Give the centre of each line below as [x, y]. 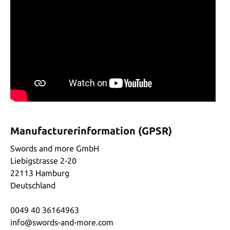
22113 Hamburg [40, 173]
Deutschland [33, 185]
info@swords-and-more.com [62, 222]
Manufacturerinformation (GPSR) [91, 130]
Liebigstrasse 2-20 [43, 160]
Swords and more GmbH [55, 148]
